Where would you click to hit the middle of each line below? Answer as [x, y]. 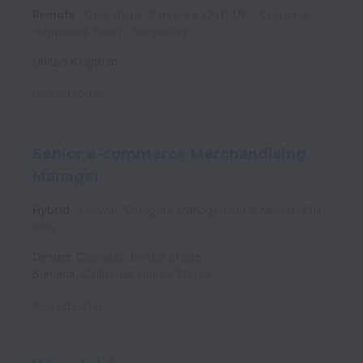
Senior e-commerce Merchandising [169, 154]
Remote [53, 14]
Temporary [159, 31]
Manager [66, 177]
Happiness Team [77, 31]
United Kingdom [75, 61]
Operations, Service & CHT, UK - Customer [197, 14]
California [107, 274]
